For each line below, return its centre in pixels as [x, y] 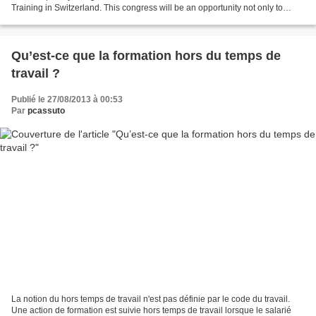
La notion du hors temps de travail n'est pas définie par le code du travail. [151, 299]
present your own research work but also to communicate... [123, 19]
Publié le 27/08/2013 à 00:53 [67, 99]
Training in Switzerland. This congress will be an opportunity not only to [147, 7]
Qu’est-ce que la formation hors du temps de [146, 55]
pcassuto [46, 110]
